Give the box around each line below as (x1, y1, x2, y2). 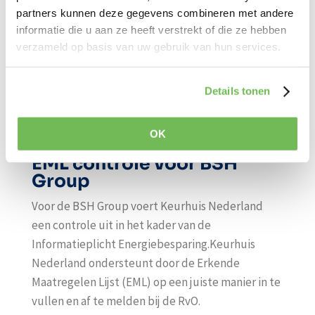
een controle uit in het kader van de (31, 217, 211, 233)
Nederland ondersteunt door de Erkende (31, 255, 240, 271)
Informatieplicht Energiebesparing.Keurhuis (31, 236, 255, 252)
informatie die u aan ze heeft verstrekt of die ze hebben (16, 23, 286, 36)
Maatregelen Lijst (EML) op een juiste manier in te (31, 274, 281, 290)
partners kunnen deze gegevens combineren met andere (16, 6, 294, 19)
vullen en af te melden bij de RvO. (31, 293, 200, 309)
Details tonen (205, 84, 271, 97)
